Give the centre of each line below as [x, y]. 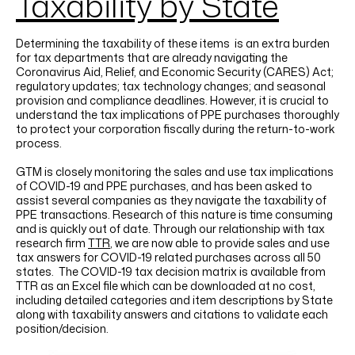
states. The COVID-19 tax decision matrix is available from [171, 271]
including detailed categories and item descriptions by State [174, 300]
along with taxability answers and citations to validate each [172, 314]
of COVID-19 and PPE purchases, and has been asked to [164, 186]
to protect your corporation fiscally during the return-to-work [176, 129]
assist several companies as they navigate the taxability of [171, 200]
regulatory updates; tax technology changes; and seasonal [171, 86]
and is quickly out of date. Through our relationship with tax [170, 229]
